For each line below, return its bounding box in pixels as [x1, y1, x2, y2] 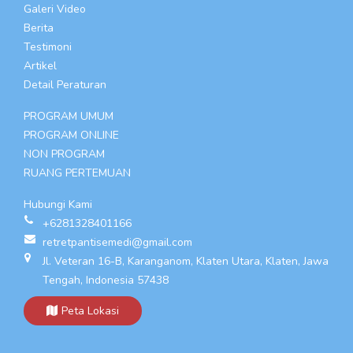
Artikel [24, 58, 57, 74]
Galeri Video [24, 2, 86, 17]
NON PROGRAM [24, 147, 105, 162]
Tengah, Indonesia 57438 [43, 273, 169, 288]
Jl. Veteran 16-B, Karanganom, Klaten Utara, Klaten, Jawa [43, 254, 329, 269]
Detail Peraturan [24, 77, 106, 93]
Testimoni [24, 39, 72, 55]
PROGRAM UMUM [24, 109, 113, 124]
